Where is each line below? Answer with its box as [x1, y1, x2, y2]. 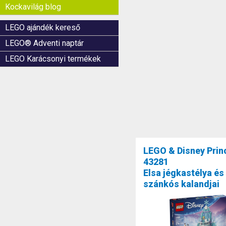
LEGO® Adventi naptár [5, 38, 84, 48]
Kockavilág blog [5, 2, 61, 12]
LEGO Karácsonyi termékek [5, 54, 101, 64]
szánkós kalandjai [143, 179, 220, 190]
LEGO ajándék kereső [5, 23, 80, 32]
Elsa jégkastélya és [143, 167, 224, 179]
